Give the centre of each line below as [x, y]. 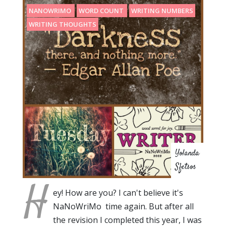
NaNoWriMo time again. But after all [123, 206]
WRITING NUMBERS [162, 10]
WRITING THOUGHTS [63, 24]
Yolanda [187, 153]
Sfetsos [186, 167]
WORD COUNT [102, 10]
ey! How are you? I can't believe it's [119, 192]
